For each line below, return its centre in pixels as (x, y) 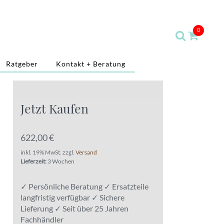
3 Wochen (60, 161)
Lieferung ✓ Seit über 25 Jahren (74, 208)
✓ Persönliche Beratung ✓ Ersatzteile (84, 186)
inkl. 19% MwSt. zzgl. (48, 152)
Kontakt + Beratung (91, 63)
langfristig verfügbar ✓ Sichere (72, 197)
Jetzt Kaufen (54, 108)
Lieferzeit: (33, 161)
